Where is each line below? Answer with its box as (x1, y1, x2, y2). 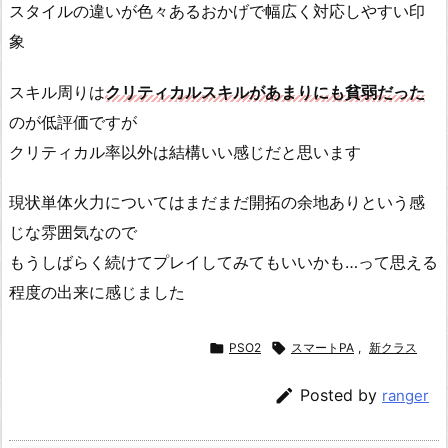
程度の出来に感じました (9, 282, 185, 303)
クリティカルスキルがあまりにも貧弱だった (105, 81, 425, 102)
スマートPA (291, 340, 354, 356)
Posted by (300, 385, 382, 406)
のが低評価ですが (9, 111, 137, 132)
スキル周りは (9, 81, 105, 102)
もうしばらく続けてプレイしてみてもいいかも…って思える (9, 252, 438, 273)
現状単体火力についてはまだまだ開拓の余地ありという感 (9, 192, 425, 213)
